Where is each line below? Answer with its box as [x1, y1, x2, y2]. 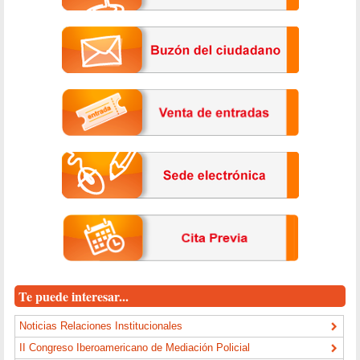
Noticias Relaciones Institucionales [19, 320, 183, 333]
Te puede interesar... [18, 287, 129, 306]
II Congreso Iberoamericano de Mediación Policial [19, 342, 251, 354]
